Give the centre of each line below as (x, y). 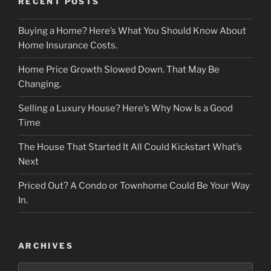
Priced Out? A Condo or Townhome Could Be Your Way (134, 186)
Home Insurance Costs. (68, 46)
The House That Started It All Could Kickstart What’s (130, 147)
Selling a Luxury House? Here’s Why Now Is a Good (126, 109)
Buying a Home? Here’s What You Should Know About (132, 31)
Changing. (40, 84)
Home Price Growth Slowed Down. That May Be (119, 70)
